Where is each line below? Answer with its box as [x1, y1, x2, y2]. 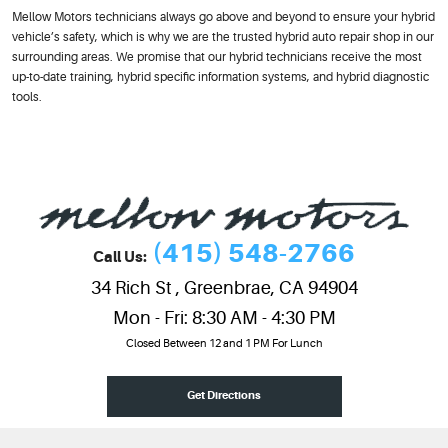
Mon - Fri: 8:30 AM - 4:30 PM [112, 307, 336, 328]
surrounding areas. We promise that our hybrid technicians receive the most [12, 49, 422, 64]
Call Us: [93, 248, 147, 266]
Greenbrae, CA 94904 [183, 277, 358, 298]
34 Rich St [90, 277, 172, 298]
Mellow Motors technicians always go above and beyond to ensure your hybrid [12, 9, 435, 24]
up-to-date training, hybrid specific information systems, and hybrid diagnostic [12, 69, 429, 84]
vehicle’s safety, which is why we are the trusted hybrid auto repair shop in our [12, 29, 434, 44]
